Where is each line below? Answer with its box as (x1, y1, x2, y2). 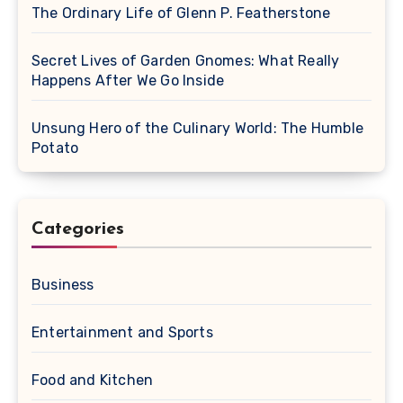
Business (31, 276, 94, 294)
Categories (31, 220, 124, 239)
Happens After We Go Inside (31, 72, 225, 90)
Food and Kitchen (31, 372, 154, 390)
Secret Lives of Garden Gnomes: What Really (31, 52, 340, 70)
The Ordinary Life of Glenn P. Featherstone (31, 4, 331, 22)
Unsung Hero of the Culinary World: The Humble (31, 120, 364, 138)
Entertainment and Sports (31, 324, 213, 342)
